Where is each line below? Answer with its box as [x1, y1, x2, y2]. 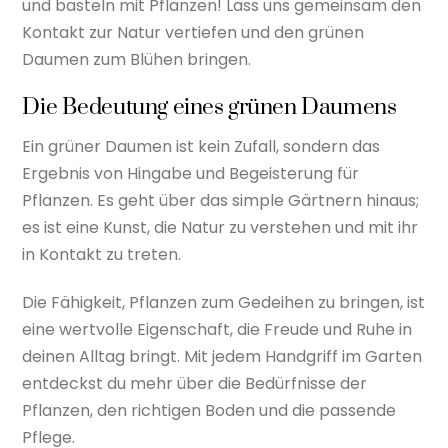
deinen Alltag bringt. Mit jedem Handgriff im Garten [22, 344, 423, 368]
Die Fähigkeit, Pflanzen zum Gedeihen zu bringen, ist [22, 290, 426, 314]
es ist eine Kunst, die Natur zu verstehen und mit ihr [22, 215, 419, 239]
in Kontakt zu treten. [22, 242, 182, 266]
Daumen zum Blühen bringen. [22, 47, 252, 71]
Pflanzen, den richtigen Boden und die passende [22, 398, 397, 422]
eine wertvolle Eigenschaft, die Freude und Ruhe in [22, 317, 413, 341]
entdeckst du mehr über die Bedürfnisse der [22, 371, 368, 395]
